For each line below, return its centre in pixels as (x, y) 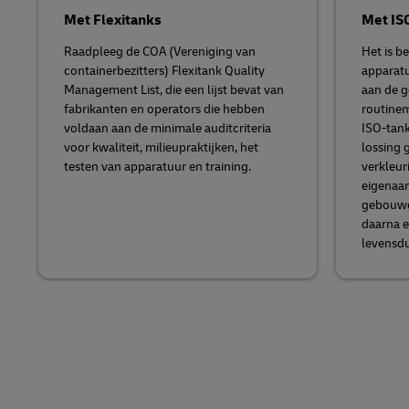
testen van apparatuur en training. (157, 167)
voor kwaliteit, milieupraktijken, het (161, 147)
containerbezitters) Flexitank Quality (164, 71)
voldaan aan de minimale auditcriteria (168, 128)
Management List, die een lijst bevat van (174, 90)
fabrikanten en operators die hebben (164, 109)
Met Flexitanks (113, 20)
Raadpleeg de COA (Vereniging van (160, 52)
